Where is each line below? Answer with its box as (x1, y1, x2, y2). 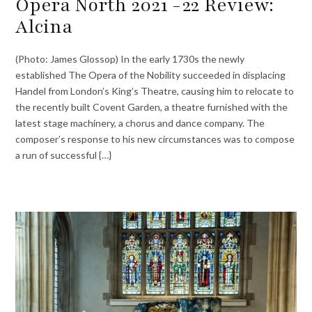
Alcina (15, 13, 73, 39)
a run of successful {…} (15, 149, 112, 162)
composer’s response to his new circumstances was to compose (15, 133, 295, 146)
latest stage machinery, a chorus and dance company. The (15, 117, 265, 130)
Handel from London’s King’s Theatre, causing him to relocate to (15, 85, 295, 97)
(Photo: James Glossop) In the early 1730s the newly (15, 53, 245, 65)
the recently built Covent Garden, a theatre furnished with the (15, 101, 288, 114)
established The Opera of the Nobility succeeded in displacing (15, 69, 286, 81)
